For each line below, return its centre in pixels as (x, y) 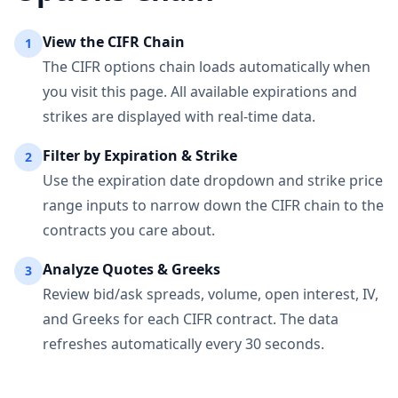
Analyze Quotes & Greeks (131, 269)
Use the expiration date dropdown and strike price (213, 180)
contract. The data (275, 319)
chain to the (342, 205)
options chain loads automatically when (235, 67)
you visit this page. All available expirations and (200, 92)
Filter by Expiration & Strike (140, 155)
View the (75, 42)
